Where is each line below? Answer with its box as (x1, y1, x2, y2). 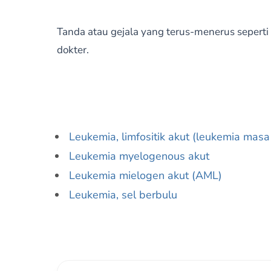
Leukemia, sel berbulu (68, 188, 177, 202)
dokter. (56, 43, 89, 57)
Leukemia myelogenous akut (68, 149, 209, 163)
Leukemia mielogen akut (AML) (68, 168, 222, 183)
